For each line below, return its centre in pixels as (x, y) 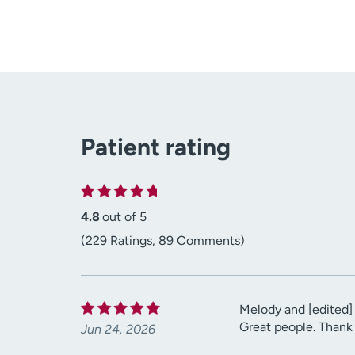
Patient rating (156, 147)
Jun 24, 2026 (118, 330)
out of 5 (124, 217)
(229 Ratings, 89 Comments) (163, 241)
